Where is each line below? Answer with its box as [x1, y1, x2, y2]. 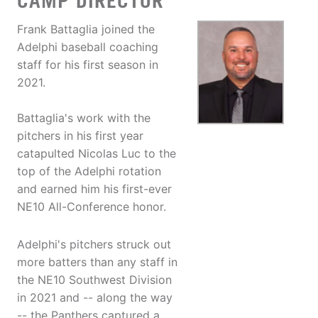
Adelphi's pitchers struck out [17, 237, 171, 252]
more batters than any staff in [17, 255, 177, 270]
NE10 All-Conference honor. [17, 199, 166, 214]
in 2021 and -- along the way [17, 290, 172, 305]
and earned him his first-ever [17, 182, 172, 197]
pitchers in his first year [17, 128, 143, 143]
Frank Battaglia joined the [17, 22, 155, 37]
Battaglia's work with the [17, 111, 150, 126]
